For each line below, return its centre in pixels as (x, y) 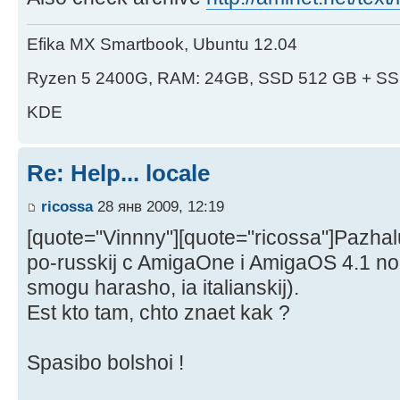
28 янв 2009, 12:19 (158, 207)
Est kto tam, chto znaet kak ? (158, 313)
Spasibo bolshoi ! (105, 363)
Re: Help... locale (118, 173)
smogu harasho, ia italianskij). (163, 288)
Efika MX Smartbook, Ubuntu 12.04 (162, 44)
